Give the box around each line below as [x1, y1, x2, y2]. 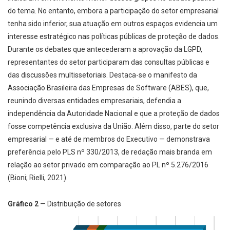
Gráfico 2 [8, 200, 39, 208]
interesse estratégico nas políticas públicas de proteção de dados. [8, 32, 220, 41]
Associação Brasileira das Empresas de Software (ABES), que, [8, 84, 209, 92]
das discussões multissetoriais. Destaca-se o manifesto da [8, 71, 197, 80]
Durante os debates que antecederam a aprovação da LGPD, [8, 45, 202, 54]
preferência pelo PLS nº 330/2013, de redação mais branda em [8, 148, 212, 157]
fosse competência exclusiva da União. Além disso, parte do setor [8, 122, 219, 131]
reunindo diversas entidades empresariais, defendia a [8, 97, 181, 105]
